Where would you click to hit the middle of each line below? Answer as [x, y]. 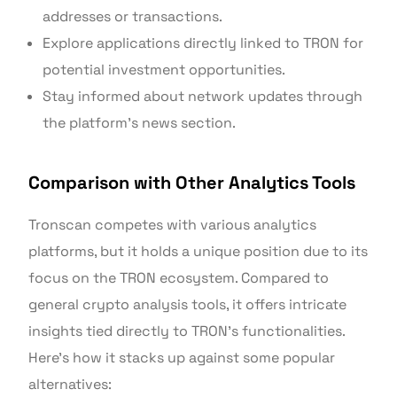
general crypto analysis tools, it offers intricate [188, 305]
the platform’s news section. [140, 123]
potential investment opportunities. [164, 70]
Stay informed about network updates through [203, 97]
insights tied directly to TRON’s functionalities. [187, 331]
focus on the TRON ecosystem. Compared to [179, 278]
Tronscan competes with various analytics [173, 225]
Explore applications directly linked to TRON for [203, 43]
